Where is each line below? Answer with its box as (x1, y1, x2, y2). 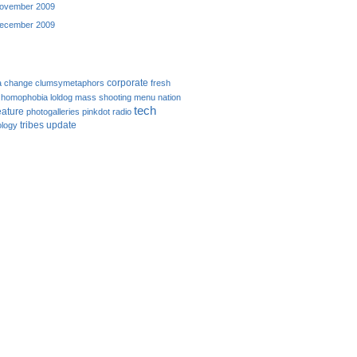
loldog (50, 92, 73, 102)
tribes (20, 120, 44, 131)
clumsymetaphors (35, 78, 104, 88)
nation (158, 92, 181, 102)
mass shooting (75, 92, 131, 102)
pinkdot (82, 107, 110, 116)
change (4, 78, 33, 88)
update (46, 120, 76, 131)
